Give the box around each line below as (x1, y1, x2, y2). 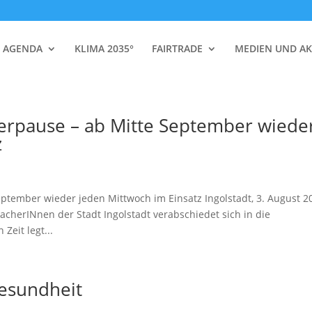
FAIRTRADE (152, 42, 203, 55)
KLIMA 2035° (75, 42, 134, 55)
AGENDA (3, 42, 42, 55)
